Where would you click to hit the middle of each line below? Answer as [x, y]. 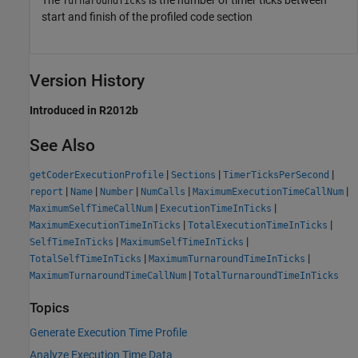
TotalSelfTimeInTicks [86, 259]
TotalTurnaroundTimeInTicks [266, 275]
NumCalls [163, 191]
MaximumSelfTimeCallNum [91, 208]
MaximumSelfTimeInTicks [182, 242]
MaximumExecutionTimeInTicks [105, 225]
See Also [62, 145]
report [46, 191]
